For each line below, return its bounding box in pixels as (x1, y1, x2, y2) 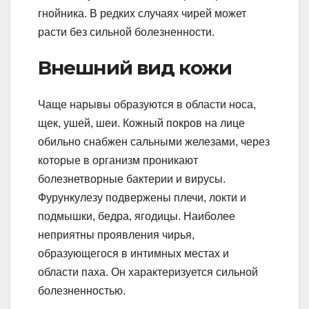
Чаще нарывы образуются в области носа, (38, 98, 256, 110)
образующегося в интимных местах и (38, 247, 229, 259)
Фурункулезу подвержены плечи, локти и (38, 191, 246, 203)
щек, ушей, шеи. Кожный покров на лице (38, 117, 245, 129)
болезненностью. (38, 284, 126, 297)
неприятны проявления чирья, (38, 228, 195, 241)
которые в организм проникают (38, 154, 198, 166)
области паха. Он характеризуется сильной (38, 266, 258, 278)
